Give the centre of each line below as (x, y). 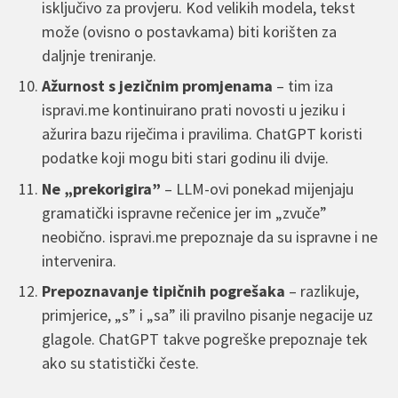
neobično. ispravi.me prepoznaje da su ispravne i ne (210, 236)
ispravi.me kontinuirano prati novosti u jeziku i (194, 110)
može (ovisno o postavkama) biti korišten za (190, 31)
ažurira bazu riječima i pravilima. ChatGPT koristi (203, 134)
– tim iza (303, 86)
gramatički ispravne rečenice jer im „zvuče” (185, 212)
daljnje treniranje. (99, 55)
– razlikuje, (322, 291)
